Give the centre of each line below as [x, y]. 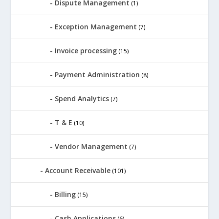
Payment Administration [98, 74]
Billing [66, 194]
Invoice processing [86, 50]
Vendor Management [91, 146]
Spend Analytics [82, 98]
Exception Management [96, 26]
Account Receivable [78, 170]
